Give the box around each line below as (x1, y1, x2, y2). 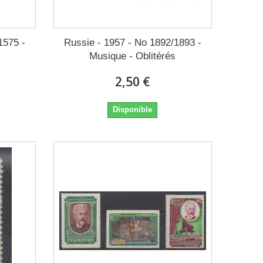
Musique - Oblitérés (89, 50, 176, 62)
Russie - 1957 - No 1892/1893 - (63, 36, 201, 48)
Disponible (113, 104, 153, 114)
